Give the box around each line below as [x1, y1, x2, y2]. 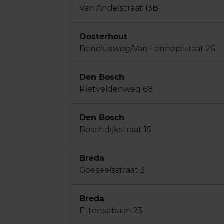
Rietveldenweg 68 [79, 84, 153, 94]
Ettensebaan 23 [79, 205, 142, 215]
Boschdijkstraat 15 [79, 124, 151, 134]
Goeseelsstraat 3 [79, 165, 145, 175]
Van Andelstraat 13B [79, 3, 158, 13]
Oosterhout [79, 31, 127, 41]
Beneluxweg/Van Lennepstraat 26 [79, 43, 215, 53]
